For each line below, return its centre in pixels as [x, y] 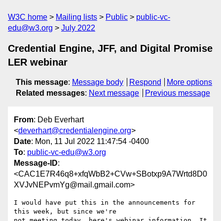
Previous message [177, 93]
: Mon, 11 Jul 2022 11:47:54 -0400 [90, 142]
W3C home [28, 17]
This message [42, 82]
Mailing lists [76, 17]
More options [190, 82]
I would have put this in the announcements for [105, 203]
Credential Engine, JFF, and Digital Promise [110, 48]
